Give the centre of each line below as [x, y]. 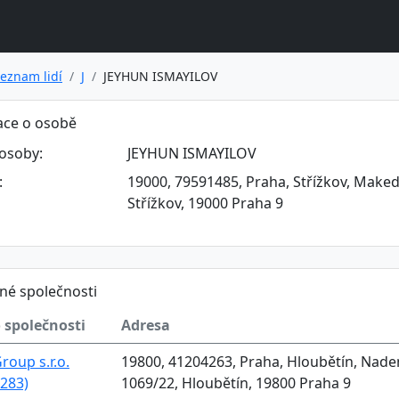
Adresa [146, 325]
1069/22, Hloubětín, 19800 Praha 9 [236, 383]
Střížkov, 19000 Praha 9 [205, 203]
